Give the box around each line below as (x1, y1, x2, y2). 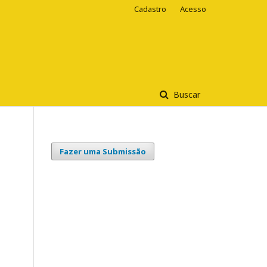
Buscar (171, 88, 200, 100)
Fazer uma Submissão (60, 145, 146, 157)
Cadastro (134, 4, 166, 14)
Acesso (180, 4, 206, 14)
